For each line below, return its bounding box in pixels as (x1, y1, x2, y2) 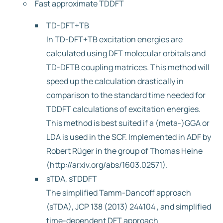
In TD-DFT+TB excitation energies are (46, 34, 183, 45)
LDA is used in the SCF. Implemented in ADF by (46, 131, 211, 142)
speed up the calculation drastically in (46, 76, 184, 87)
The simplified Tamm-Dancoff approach (46, 187, 191, 198)
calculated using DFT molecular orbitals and (46, 48, 206, 59)
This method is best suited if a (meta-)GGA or (46, 117, 210, 128)
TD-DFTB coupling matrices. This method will (46, 62, 210, 73)
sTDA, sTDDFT (46, 173, 97, 184)
